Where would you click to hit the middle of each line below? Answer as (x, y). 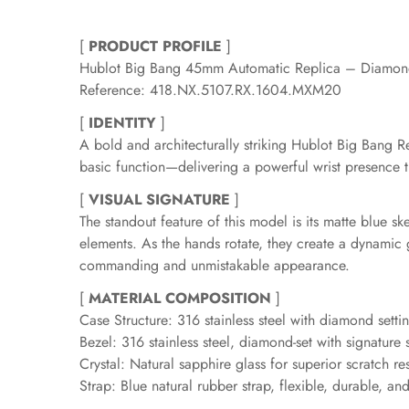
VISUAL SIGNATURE (159, 200)
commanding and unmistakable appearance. (215, 266)
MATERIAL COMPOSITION (180, 299)
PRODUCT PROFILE (155, 47)
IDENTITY (122, 123)
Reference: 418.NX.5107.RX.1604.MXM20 (210, 90)
